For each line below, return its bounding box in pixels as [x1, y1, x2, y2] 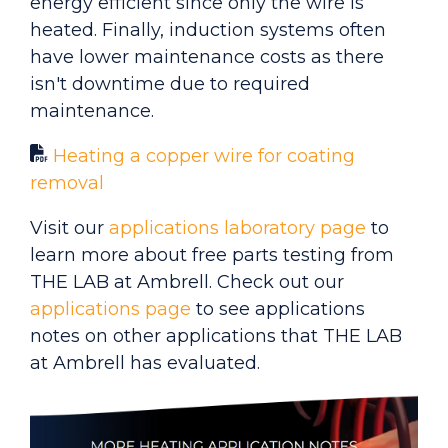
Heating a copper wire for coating [53, 144, 355, 167]
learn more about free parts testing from [30, 243, 394, 266]
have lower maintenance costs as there [30, 45, 384, 68]
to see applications [191, 297, 365, 320]
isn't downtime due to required [30, 72, 310, 95]
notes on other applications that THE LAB [30, 324, 402, 347]
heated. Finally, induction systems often [30, 18, 386, 41]
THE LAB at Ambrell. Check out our [30, 270, 344, 293]
